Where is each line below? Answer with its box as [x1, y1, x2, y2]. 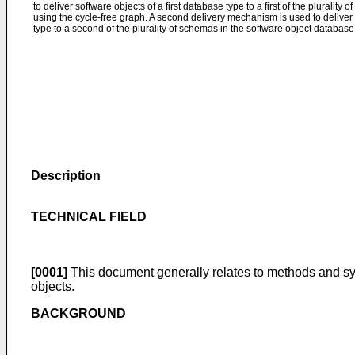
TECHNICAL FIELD [31, 210, 147, 223]
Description [31, 169, 101, 182]
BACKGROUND [31, 307, 126, 320]
